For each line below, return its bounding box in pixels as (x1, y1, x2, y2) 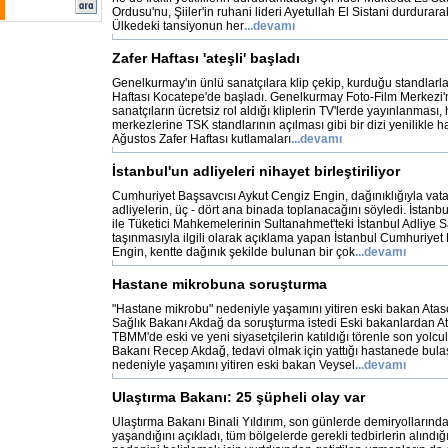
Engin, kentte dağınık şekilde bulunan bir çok (112, 245, 355, 259)
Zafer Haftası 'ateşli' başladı (112, 50, 300, 66)
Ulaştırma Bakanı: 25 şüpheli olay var (112, 389, 365, 405)
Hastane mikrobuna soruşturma (112, 276, 327, 292)
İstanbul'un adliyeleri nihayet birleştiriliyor (112, 163, 400, 179)
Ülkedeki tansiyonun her (112, 19, 244, 33)
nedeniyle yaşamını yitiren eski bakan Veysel (112, 358, 355, 372)
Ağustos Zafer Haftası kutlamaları (112, 132, 291, 146)
